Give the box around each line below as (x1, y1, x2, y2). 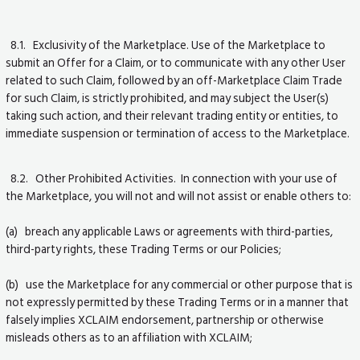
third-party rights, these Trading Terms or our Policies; (6, 239, 282, 260)
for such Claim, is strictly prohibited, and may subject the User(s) (6, 88, 329, 108)
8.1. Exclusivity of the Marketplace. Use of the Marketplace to (6, 35, 326, 55)
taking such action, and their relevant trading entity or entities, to (6, 106, 339, 126)
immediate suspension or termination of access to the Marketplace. (6, 124, 350, 144)
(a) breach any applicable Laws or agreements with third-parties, (6, 222, 333, 242)
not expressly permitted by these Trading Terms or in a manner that (6, 292, 350, 313)
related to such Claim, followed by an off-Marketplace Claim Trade (6, 71, 343, 91)
